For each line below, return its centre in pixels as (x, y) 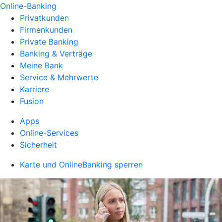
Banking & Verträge (56, 54)
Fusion (32, 101)
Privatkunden (44, 18)
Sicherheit (38, 145)
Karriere (34, 89)
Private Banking (49, 42)
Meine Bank (41, 65)
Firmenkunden (46, 30)
